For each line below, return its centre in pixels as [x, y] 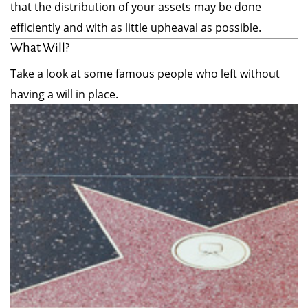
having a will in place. [64, 94]
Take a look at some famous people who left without [145, 74]
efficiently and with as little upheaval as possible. [136, 27]
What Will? [40, 47]
